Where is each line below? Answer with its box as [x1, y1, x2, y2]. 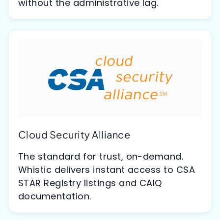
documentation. [18, 190, 91, 203]
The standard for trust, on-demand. [18, 150, 184, 163]
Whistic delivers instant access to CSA [18, 164, 195, 176]
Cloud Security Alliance [18, 128, 131, 141]
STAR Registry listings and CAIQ [18, 177, 162, 190]
